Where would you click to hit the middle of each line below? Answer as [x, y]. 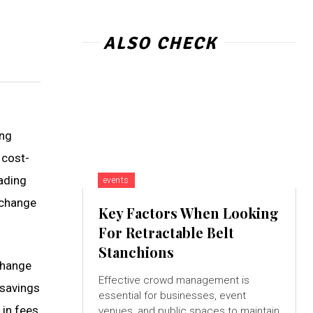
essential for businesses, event [172, 296]
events [116, 181]
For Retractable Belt [166, 233]
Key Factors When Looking [188, 213]
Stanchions [138, 252]
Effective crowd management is [174, 281]
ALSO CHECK [160, 43]
